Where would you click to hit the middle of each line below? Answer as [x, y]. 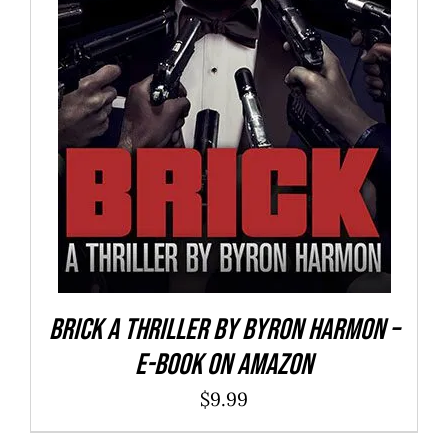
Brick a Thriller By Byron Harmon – [224, 330]
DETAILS [274, 49]
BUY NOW [177, 49]
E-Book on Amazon [224, 365]
